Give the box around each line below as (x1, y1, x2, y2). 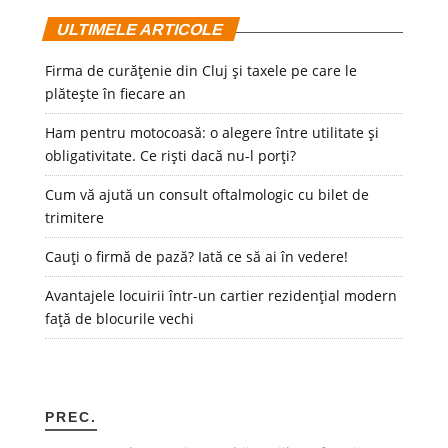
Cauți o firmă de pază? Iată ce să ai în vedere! (44, 246, 352, 266)
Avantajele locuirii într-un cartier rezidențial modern (44, 285, 397, 305)
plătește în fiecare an (44, 83, 186, 103)
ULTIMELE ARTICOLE (55, 20, 226, 38)
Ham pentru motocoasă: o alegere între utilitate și (44, 122, 379, 142)
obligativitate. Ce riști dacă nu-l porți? (44, 145, 296, 165)
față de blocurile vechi (44, 308, 194, 328)
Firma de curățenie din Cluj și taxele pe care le (44, 60, 357, 80)
